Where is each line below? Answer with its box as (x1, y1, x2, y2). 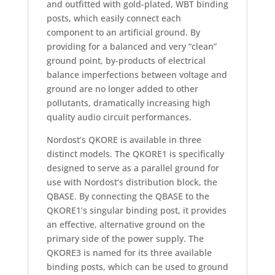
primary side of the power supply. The (46, 233, 204, 245)
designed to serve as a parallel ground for (46, 162, 219, 174)
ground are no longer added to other (46, 83, 198, 95)
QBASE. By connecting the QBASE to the (46, 190, 209, 203)
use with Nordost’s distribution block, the (46, 176, 217, 188)
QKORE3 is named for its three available (46, 247, 212, 259)
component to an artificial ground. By (46, 26, 200, 39)
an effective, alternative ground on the (46, 219, 205, 231)
